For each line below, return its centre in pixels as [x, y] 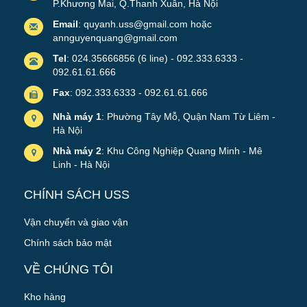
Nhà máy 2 [77, 150]
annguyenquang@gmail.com [115, 37]
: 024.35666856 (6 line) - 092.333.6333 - [155, 58]
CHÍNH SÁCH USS [77, 194]
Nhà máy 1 [77, 116]
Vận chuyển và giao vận [76, 222]
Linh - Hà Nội [81, 164]
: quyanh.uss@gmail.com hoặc [145, 24]
